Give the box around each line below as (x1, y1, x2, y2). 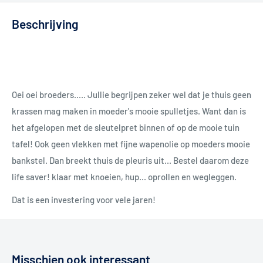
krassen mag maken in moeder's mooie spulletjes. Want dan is (12, 106, 246, 117)
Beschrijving (12, 16, 79, 31)
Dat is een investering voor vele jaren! (12, 194, 156, 205)
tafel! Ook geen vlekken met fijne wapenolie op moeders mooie (12, 139, 250, 150)
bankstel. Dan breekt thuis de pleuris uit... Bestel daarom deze (12, 155, 249, 166)
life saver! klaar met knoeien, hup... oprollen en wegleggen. (12, 171, 238, 183)
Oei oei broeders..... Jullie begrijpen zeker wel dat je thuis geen (12, 89, 251, 100)
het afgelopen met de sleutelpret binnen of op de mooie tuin (12, 122, 240, 133)
